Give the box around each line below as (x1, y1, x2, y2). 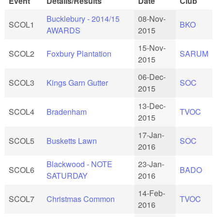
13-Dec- (138, 100, 166, 112)
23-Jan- (138, 158, 164, 170)
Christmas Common (46, 193, 115, 205)
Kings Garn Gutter (46, 77, 108, 89)
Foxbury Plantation (46, 48, 111, 60)
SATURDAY (46, 170, 88, 182)
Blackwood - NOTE (46, 158, 112, 170)
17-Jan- (138, 129, 164, 141)
